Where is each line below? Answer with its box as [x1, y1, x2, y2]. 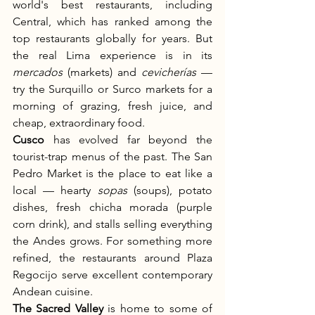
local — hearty [13, 184, 98, 197]
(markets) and [63, 65, 141, 79]
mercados [13, 65, 63, 79]
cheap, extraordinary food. [13, 116, 145, 129]
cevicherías [141, 65, 196, 79]
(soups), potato [127, 184, 213, 197]
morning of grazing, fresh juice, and [13, 99, 212, 112]
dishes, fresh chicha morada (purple [13, 200, 212, 214]
